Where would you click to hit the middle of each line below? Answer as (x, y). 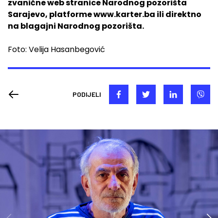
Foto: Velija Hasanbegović (56, 49)
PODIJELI (87, 94)
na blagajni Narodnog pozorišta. (76, 26)
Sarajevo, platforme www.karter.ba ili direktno (105, 14)
